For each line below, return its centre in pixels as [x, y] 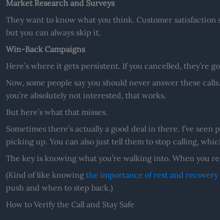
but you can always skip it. [53, 32]
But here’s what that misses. [56, 112]
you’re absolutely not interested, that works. [86, 95]
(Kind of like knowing [46, 175]
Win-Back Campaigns [45, 49]
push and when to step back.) [59, 187]
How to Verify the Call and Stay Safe [70, 204]
